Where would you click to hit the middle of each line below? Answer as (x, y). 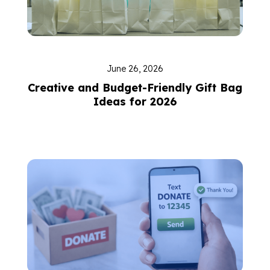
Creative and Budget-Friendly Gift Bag (135, 88)
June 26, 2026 (135, 69)
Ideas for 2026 (135, 102)
